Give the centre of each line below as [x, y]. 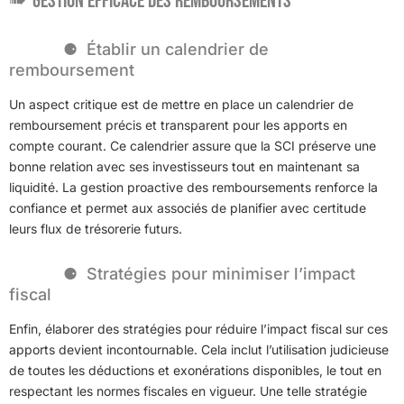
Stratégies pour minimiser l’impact [221, 273]
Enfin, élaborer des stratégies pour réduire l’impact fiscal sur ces [198, 328]
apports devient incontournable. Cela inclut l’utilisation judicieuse [199, 349]
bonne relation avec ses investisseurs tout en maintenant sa [184, 166]
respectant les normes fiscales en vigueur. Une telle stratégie [188, 390]
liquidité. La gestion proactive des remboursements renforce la [193, 187]
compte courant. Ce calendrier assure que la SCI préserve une [193, 145]
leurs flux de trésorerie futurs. [96, 228]
